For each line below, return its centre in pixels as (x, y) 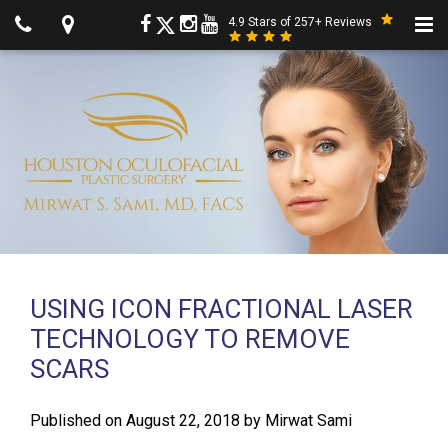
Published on (78, 421)
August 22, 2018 (185, 421)
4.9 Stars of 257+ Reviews (301, 22)
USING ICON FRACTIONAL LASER (221, 309)
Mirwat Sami (308, 421)
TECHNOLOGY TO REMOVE (190, 339)
